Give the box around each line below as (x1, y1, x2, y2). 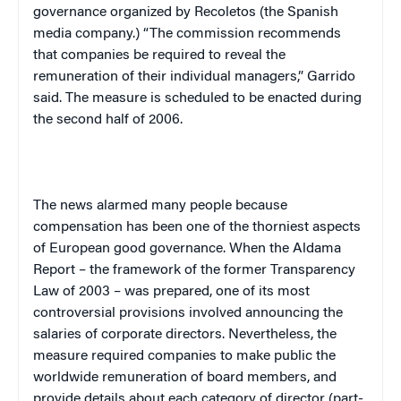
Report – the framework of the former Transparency (33, 262, 355, 277)
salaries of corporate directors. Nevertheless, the (33, 327, 337, 342)
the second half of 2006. (33, 112, 183, 127)
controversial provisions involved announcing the (33, 305, 343, 320)
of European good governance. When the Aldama (33, 241, 341, 256)
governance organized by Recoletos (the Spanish (33, 4, 338, 20)
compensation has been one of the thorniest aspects (33, 219, 361, 235)
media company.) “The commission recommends (33, 26, 341, 41)
